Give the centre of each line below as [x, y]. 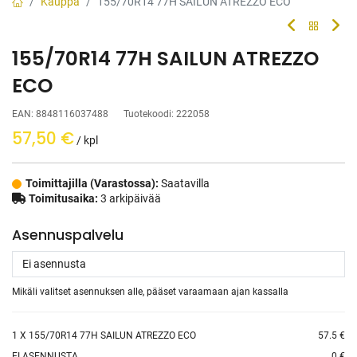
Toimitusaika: [63, 199]
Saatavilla [185, 184]
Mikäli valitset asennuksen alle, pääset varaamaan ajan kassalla [150, 292]
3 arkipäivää [129, 199]
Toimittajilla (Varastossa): [93, 184]
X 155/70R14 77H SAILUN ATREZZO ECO [107, 336]
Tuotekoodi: [150, 114]
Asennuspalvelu [68, 235]
